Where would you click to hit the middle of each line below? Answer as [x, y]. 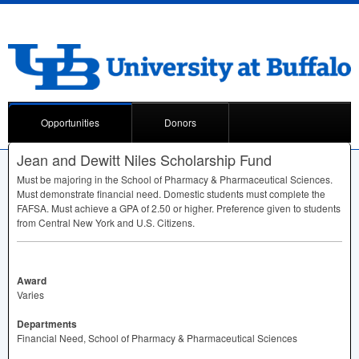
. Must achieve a [83, 208]
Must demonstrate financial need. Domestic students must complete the [171, 193]
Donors [180, 122]
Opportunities [70, 122]
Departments [47, 323]
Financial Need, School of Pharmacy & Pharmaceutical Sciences [157, 337]
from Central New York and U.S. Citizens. [106, 222]
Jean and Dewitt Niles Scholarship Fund [144, 159]
